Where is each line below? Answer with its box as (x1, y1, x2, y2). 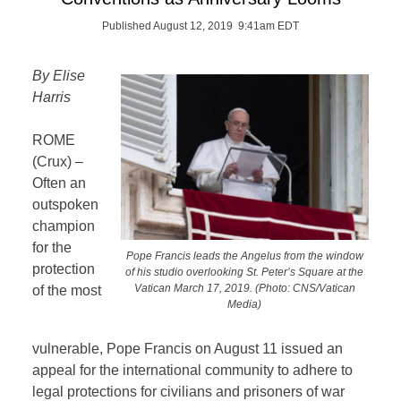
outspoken (32, 197, 99, 212)
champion (32, 218, 96, 234)
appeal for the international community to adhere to (32, 362, 354, 378)
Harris (32, 90, 72, 105)
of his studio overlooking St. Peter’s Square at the (125, 265, 364, 277)
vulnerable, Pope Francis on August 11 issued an (32, 340, 344, 356)
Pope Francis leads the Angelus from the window (125, 249, 363, 261)
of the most (32, 283, 102, 298)
